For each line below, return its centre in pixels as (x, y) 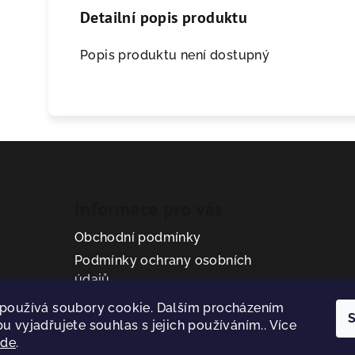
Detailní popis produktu (164, 17)
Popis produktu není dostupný (175, 55)
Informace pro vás (149, 209)
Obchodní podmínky (137, 237)
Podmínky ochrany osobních (163, 260)
